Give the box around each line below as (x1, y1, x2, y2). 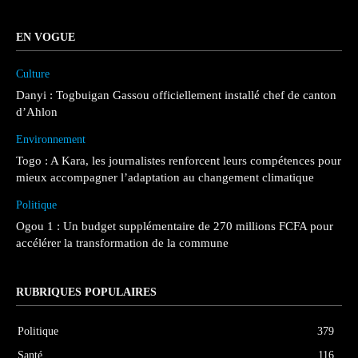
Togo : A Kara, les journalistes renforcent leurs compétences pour (16, 154, 341, 168)
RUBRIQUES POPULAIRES (16, 286, 157, 299)
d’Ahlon (16, 105, 58, 119)
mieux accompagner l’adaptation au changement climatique (16, 171, 314, 185)
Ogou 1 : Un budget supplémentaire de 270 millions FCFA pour (16, 220, 333, 233)
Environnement (16, 133, 86, 146)
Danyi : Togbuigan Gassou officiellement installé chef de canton (16, 89, 336, 102)
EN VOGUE (16, 31, 75, 44)
